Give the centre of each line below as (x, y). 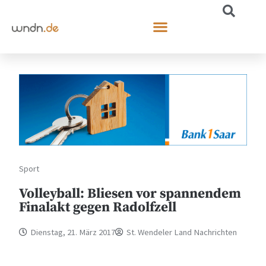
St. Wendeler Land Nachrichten (182, 232)
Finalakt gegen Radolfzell (98, 207)
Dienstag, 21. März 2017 (73, 232)
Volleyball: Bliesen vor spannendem (130, 194)
